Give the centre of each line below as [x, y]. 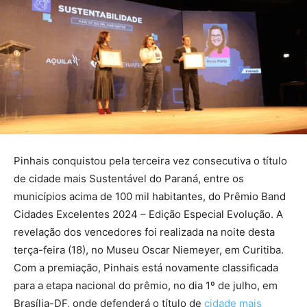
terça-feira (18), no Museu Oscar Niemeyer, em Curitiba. [149, 250]
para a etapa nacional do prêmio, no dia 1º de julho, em [146, 286]
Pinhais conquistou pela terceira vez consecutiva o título [150, 161]
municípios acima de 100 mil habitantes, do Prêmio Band [150, 197]
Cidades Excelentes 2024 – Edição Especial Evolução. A [148, 214]
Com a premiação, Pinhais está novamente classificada [146, 268]
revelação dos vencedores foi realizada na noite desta [144, 232]
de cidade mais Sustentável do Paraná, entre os [129, 179]
